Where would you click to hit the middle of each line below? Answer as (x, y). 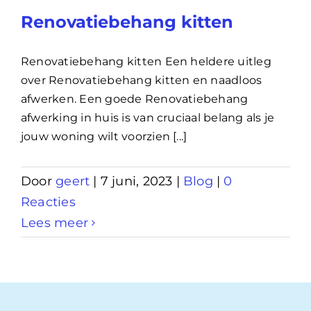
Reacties (48, 202)
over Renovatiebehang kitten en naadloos (142, 80)
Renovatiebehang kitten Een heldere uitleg (146, 61)
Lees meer (55, 222)
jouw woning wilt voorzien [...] (104, 136)
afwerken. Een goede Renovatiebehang (135, 99)
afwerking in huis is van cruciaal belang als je (148, 117)
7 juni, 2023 (136, 181)
